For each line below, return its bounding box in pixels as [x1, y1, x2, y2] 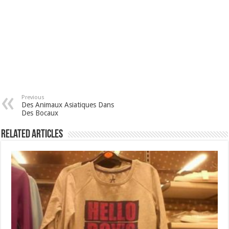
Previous [21, 94, 45, 101]
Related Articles [1, 129, 63, 141]
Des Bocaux [21, 109, 59, 118]
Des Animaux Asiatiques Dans [21, 101, 114, 109]
